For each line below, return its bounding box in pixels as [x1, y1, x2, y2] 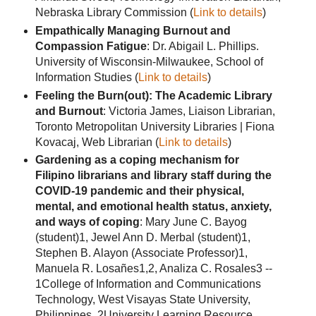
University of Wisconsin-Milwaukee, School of [35, 55, 263, 68]
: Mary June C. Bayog [139, 216, 247, 229]
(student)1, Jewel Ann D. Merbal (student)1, [35, 231, 250, 244]
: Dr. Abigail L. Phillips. [146, 39, 259, 52]
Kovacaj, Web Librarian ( [35, 135, 159, 148]
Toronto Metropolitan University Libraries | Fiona [35, 120, 274, 133]
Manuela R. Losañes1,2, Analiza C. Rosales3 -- [35, 262, 272, 275]
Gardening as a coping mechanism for [35, 154, 239, 166]
